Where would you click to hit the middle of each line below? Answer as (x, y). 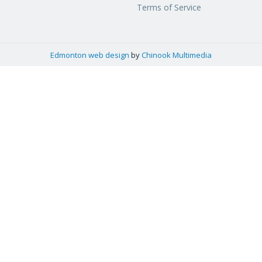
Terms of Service (169, 8)
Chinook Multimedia (177, 55)
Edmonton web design (90, 55)
